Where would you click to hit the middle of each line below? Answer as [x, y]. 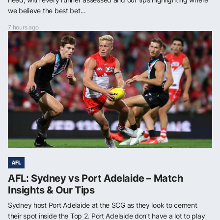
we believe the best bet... [47, 11]
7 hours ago [23, 27]
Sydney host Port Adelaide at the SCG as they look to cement [103, 205]
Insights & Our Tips [51, 190]
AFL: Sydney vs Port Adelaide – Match [96, 179]
